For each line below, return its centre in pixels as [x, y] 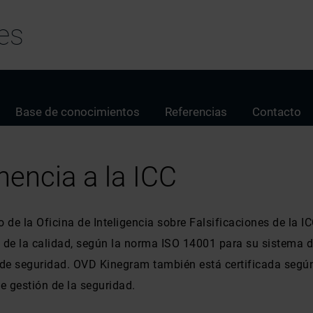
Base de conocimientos [78, 112]
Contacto [277, 112]
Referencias [196, 112]
